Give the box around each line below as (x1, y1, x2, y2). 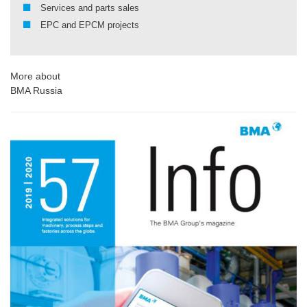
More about (10, 70, 60, 82)
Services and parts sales (40, 3, 139, 13)
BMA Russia (10, 84, 62, 96)
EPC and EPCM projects (40, 20, 139, 30)
